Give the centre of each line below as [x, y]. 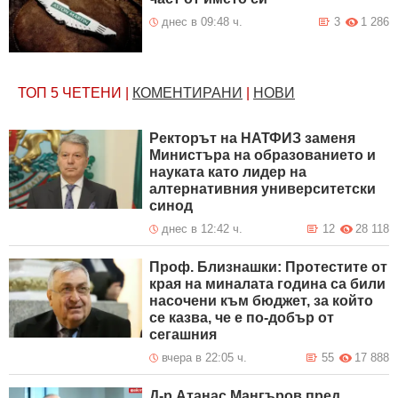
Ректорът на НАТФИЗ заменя [253, 139]
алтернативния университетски [263, 189]
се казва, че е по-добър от [242, 318]
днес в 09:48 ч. [203, 22]
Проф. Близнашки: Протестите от [269, 267]
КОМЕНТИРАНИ [187, 93]
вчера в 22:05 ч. [205, 358]
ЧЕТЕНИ [92, 93]
